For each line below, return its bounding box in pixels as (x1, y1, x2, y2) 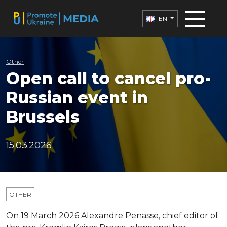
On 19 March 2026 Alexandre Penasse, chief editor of (6, 211, 218, 221)
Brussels (6, 107, 80, 127)
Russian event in (6, 88, 148, 108)
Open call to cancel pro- (6, 68, 211, 89)
